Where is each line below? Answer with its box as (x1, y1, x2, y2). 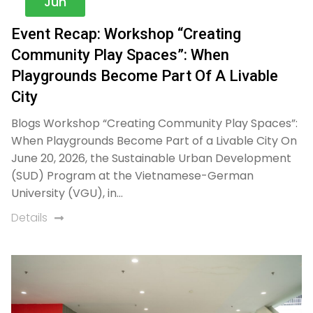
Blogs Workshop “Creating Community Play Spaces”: (11, 115, 298, 132)
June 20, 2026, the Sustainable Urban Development (11, 150, 291, 167)
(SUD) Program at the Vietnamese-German (11, 168, 254, 184)
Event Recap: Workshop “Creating (11, 25, 241, 43)
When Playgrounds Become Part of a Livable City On (11, 133, 297, 150)
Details (11, 210, 48, 226)
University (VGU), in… (11, 185, 123, 202)
